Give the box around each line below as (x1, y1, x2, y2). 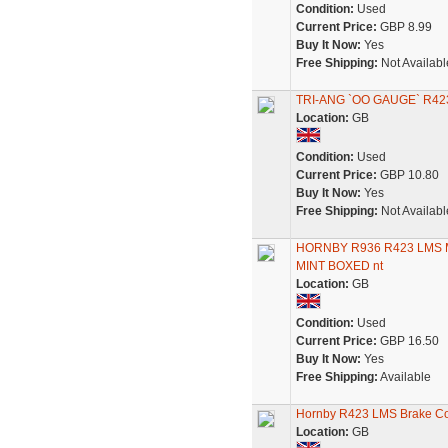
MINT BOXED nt (295, 259, 383, 273)
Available (377, 370, 431, 384)
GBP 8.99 (376, 20, 432, 34)
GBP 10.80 (376, 168, 439, 182)
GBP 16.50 (376, 334, 439, 348)
